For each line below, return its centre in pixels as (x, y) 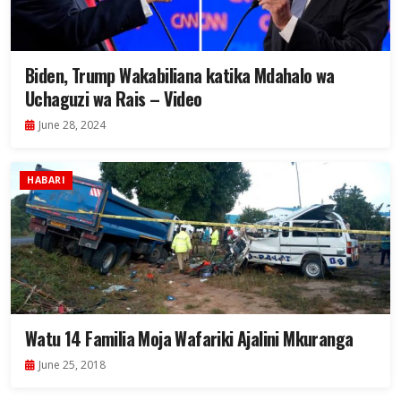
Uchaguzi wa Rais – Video (114, 99)
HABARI (46, 180)
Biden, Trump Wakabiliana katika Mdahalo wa (180, 76)
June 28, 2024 (72, 125)
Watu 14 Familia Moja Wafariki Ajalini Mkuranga (189, 339)
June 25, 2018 (72, 365)
